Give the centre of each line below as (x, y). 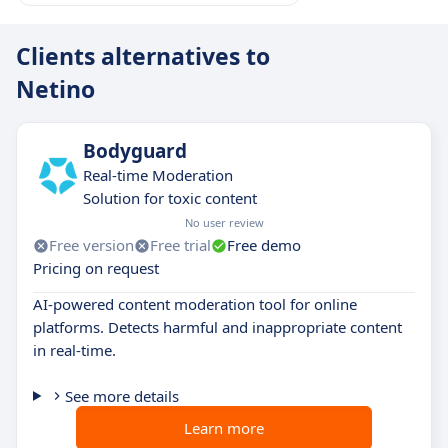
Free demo (264, 245)
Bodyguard (135, 151)
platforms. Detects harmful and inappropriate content (217, 327)
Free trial (180, 245)
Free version (91, 245)
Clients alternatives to (143, 56)
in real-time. (74, 350)
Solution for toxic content (170, 198)
